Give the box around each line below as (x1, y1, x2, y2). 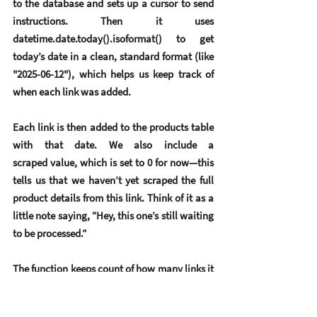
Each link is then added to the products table (13, 120, 214, 134)
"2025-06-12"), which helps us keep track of (13, 67, 214, 81)
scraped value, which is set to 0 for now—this (13, 156, 214, 170)
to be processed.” (13, 226, 86, 241)
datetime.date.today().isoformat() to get (13, 32, 214, 46)
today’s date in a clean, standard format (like (13, 50, 214, 64)
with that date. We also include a (13, 138, 214, 152)
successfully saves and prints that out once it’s (13, 279, 214, 294)
